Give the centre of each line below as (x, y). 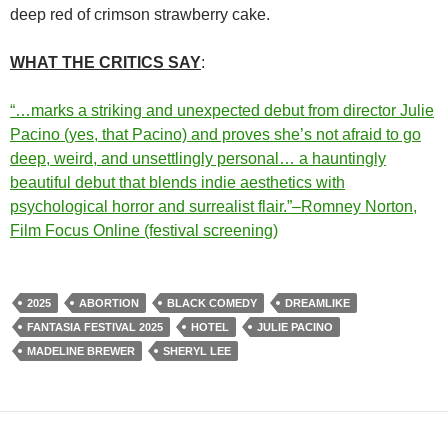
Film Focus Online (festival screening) (144, 230)
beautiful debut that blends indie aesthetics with (177, 182)
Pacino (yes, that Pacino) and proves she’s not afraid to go (215, 134)
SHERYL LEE (197, 350)
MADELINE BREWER (81, 350)
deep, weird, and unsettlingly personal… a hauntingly (198, 158)
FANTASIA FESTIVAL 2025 (95, 326)
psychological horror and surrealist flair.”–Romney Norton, (213, 206)
